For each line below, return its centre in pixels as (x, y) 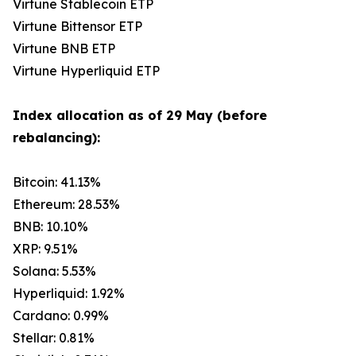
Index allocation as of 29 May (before (140, 115)
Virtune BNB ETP (64, 48)
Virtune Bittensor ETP (77, 26)
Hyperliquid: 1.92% (69, 293)
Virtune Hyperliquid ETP (86, 71)
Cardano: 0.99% (61, 315)
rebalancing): (56, 137)
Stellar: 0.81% (54, 338)
